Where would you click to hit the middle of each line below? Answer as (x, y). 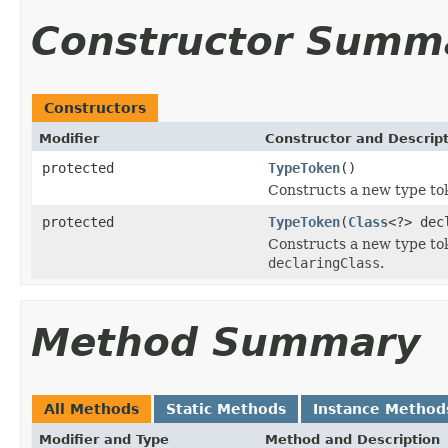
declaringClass (324, 262)
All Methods (91, 408)
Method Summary (225, 342)
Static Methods (226, 408)
